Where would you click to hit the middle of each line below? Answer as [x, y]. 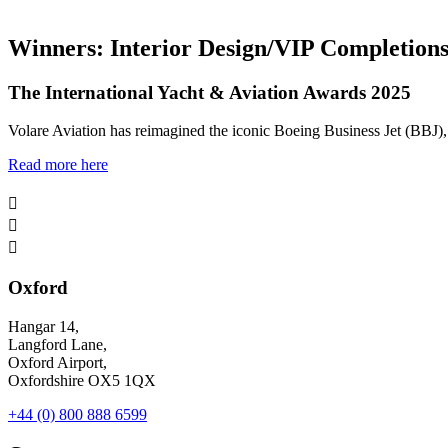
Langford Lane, [57, 344]
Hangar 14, [43, 326]
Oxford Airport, [57, 362]
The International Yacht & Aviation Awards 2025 [209, 92]
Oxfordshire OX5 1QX [82, 380]
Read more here [58, 165]
